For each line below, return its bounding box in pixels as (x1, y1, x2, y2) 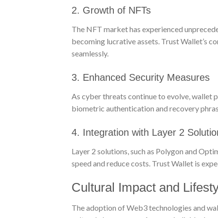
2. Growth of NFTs (72, 5, 151, 16)
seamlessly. (72, 49, 109, 58)
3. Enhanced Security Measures (72, 72, 210, 83)
